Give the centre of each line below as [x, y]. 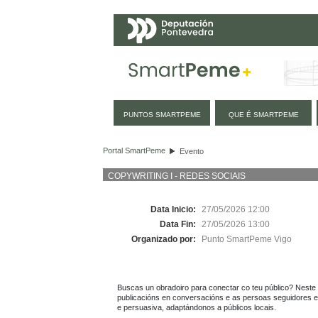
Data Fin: [179, 224]
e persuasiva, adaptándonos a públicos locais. [197, 307]
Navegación [153, 108]
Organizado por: [165, 239]
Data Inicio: [174, 209]
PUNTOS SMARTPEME [162, 114]
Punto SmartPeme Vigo [248, 239]
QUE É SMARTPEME [263, 114]
